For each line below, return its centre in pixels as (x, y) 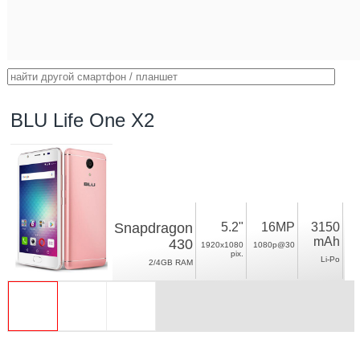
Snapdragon (154, 228)
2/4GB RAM (171, 262)
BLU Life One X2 (83, 120)
